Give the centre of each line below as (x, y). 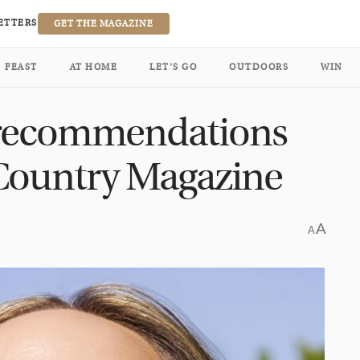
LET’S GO (173, 67)
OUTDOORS (259, 67)
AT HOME (93, 67)
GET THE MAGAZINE (103, 24)
